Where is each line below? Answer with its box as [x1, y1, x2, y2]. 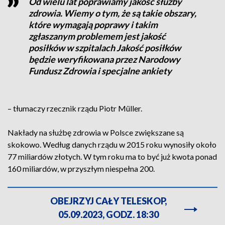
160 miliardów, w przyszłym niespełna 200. [8, 164, 156, 173]
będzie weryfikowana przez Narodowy [28, 54, 180, 65]
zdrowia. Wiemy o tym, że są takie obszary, [28, 8, 196, 19]
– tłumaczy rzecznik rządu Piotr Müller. [8, 103, 144, 113]
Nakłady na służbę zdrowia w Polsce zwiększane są [8, 128, 184, 137]
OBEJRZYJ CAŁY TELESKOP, [50, 195, 167, 206]
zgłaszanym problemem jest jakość [28, 31, 166, 42]
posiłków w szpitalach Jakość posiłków [28, 42, 181, 53]
